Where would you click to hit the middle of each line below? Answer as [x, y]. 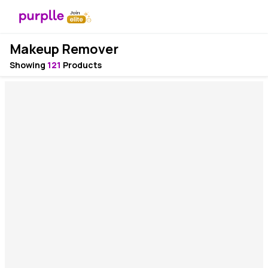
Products [81, 65]
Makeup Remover [64, 49]
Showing [28, 65]
